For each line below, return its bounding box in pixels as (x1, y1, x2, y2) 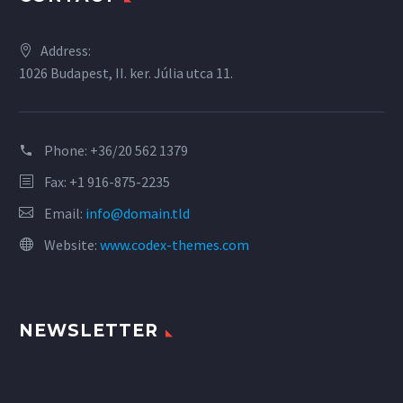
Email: (44, 204, 85, 223)
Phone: (44, 141, 90, 160)
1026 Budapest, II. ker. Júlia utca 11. (19, 64, 233, 83)
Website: (44, 236, 100, 255)
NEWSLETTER (19, 320, 158, 342)
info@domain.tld (85, 204, 190, 223)
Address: (40, 41, 91, 60)
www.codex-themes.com (100, 236, 249, 255)
